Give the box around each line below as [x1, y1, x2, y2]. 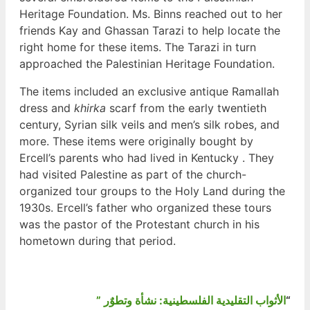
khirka [74, 101, 106, 116]
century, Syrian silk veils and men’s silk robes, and [19, 118, 280, 132]
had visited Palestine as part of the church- [19, 167, 246, 182]
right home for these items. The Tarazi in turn [19, 40, 256, 55]
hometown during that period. [19, 234, 176, 248]
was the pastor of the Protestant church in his [19, 217, 259, 232]
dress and [19, 101, 74, 116]
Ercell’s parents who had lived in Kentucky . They [19, 151, 274, 165]
